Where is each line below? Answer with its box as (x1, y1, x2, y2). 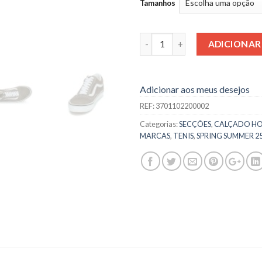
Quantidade (139, 33, 188, 44)
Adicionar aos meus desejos (140, 83, 250, 95)
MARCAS (140, 130, 170, 140)
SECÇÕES (179, 119, 211, 129)
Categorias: (140, 119, 179, 129)
